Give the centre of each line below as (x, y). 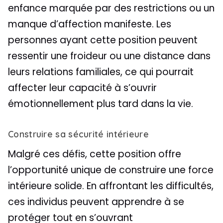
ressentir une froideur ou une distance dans (109, 56)
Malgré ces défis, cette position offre (95, 154)
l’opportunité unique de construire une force (111, 170)
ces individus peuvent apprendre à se (96, 202)
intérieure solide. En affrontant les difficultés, (111, 186)
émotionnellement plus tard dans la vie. (101, 104)
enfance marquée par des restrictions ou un (111, 8)
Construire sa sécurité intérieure (78, 134)
